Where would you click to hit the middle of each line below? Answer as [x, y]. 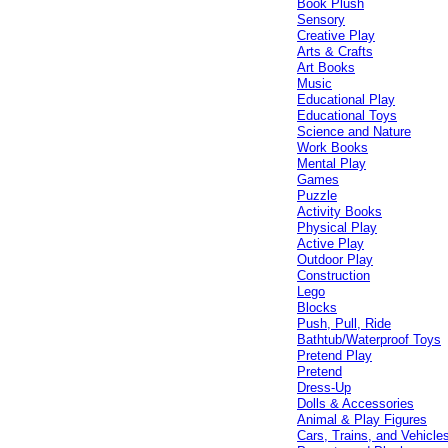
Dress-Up [324, 387]
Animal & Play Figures [362, 419]
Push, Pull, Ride [344, 323]
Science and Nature [354, 131]
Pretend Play [335, 355]
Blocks [317, 307]
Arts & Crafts [335, 51]
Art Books [326, 67]
